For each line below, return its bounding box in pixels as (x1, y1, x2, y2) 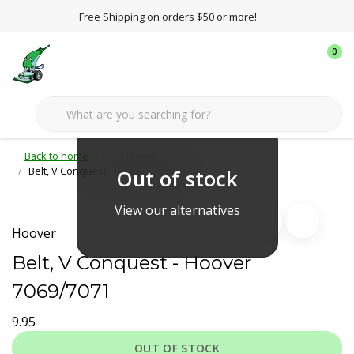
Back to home (24, 149, 88, 163)
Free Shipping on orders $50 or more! (78, 9, 257, 24)
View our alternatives (114, 201, 240, 219)
